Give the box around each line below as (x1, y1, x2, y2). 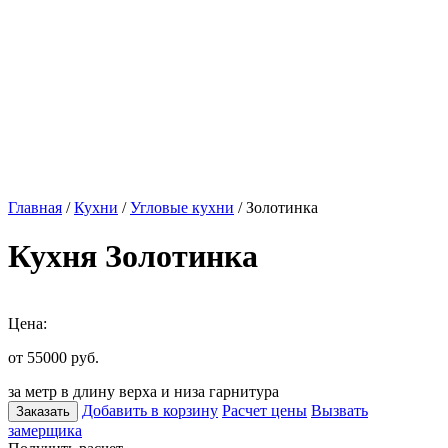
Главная (8, 199, 62, 216)
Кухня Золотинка (8, 238, 258, 275)
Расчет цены (222, 401, 307, 419)
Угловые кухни (130, 199, 234, 216)
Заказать (16, 403, 70, 419)
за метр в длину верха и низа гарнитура (8, 382, 279, 400)
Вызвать (311, 401, 368, 419)
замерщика (8, 421, 82, 439)
